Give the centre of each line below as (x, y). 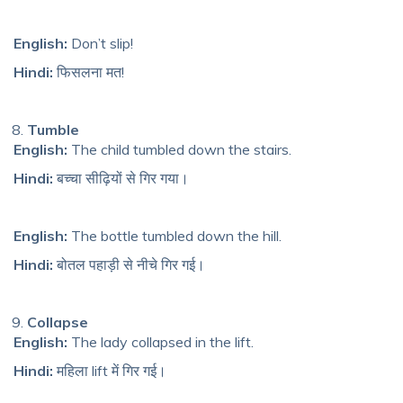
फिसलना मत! (89, 72)
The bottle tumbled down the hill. (175, 235)
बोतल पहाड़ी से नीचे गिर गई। (129, 264)
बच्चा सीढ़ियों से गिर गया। (121, 178)
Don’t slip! (100, 43)
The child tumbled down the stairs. (179, 149)
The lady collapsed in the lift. (161, 341)
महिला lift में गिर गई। (110, 370)
